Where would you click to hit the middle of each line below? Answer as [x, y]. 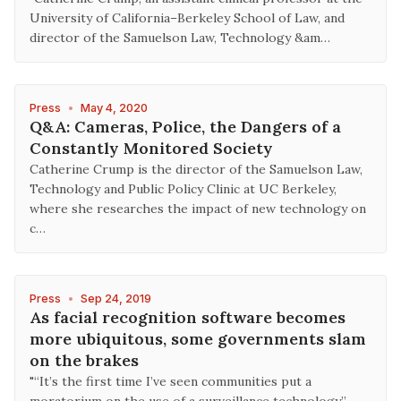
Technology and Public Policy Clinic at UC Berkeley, [183, 189]
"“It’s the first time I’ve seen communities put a [171, 381]
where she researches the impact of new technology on [198, 209]
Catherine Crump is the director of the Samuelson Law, [196, 169]
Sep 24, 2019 [116, 299]
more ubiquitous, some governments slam [198, 339]
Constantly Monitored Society [151, 148]
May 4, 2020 [114, 108]
